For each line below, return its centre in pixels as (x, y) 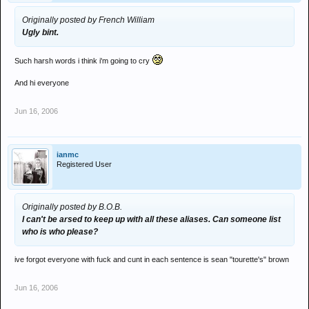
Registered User (84, 164)
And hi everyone (42, 83)
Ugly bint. (40, 32)
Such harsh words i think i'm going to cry (83, 61)
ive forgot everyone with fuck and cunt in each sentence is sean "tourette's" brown (152, 259)
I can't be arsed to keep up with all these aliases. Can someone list (151, 219)
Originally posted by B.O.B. (72, 207)
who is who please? (60, 232)
